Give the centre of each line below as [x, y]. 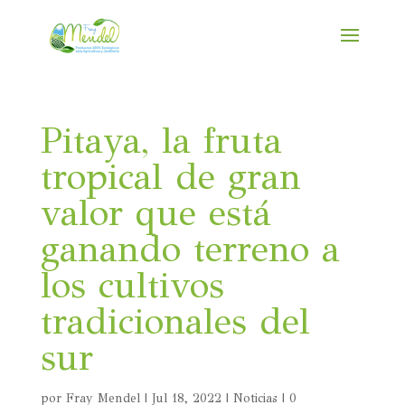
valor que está [155, 213]
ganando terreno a [190, 249]
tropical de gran [170, 177]
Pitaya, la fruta [161, 141]
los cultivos [132, 285]
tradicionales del [175, 321]
